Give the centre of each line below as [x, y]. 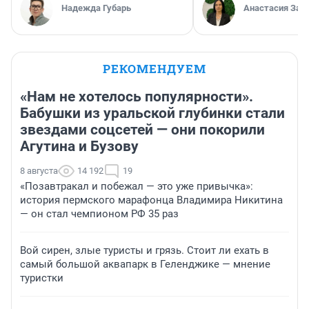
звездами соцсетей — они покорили [142, 130]
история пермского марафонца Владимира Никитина [151, 200]
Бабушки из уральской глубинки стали [152, 113]
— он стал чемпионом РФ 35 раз [99, 214]
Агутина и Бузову [79, 147]
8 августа [39, 171]
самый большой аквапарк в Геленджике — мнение [145, 265]
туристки [42, 278]
